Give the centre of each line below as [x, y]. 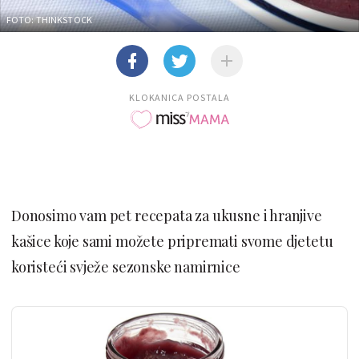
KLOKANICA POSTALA [179, 97]
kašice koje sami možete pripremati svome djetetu [172, 241]
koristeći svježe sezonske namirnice [126, 266]
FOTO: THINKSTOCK [49, 19]
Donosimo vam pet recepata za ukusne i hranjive [167, 215]
